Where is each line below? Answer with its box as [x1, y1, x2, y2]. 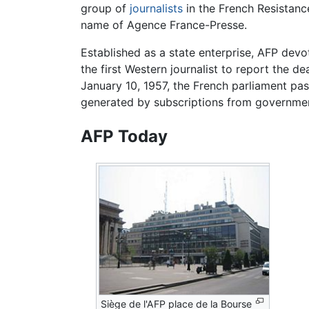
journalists [130, 1, 183, 16]
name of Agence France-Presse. [81, 18, 247, 32]
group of [81, 1, 130, 16]
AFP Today [81, 126, 168, 146]
